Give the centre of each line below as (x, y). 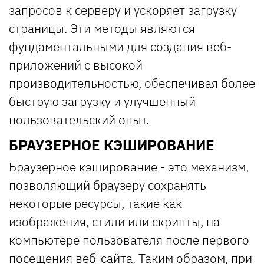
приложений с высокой (76, 65)
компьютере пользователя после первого (129, 240)
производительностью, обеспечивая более (132, 83)
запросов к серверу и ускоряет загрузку (123, 10)
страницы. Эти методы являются (102, 28)
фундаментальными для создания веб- (120, 46)
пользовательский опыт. (79, 119)
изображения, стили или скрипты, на (114, 221)
